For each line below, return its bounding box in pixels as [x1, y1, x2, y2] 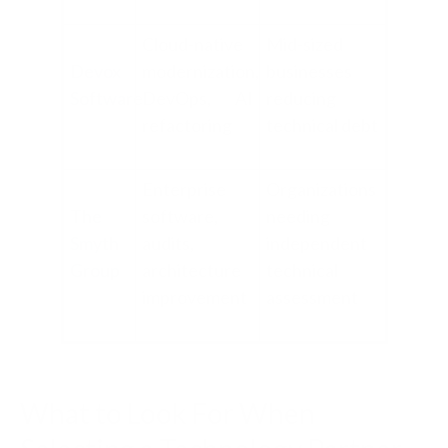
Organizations [265, 177, 376, 200]
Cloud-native [141, 32, 243, 55]
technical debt [265, 113, 378, 136]
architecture [141, 258, 241, 281]
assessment [265, 285, 358, 308]
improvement [141, 285, 247, 308]
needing [265, 204, 330, 227]
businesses [265, 59, 352, 82]
